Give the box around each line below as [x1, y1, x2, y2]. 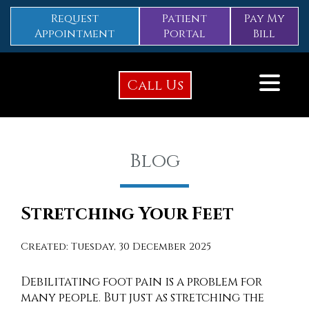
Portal [163, 26, 206, 41]
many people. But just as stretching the [21, 290, 264, 306]
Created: [21, 240, 71, 254]
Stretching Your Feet [21, 202, 234, 226]
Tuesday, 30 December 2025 [71, 240, 211, 254]
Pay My [243, 11, 285, 26]
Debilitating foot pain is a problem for [21, 274, 262, 290]
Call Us [126, 75, 183, 94]
